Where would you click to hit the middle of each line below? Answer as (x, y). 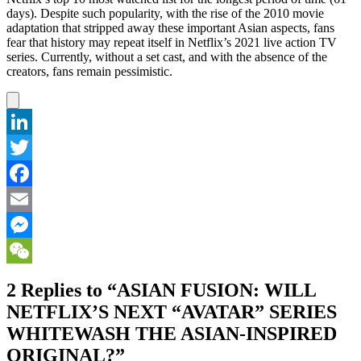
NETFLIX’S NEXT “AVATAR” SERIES (172, 311)
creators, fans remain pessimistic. (89, 71)
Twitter (25, 172)
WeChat (27, 276)
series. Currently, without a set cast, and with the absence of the (167, 56)
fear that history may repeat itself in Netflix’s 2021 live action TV (172, 42)
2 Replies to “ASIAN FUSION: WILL (161, 290)
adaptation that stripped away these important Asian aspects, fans (170, 27)
